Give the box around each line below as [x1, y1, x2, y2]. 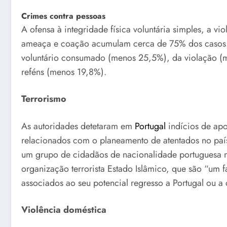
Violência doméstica [21, 203, 106, 217]
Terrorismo [21, 92, 66, 106]
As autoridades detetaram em [21, 119, 135, 133]
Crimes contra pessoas [21, 10, 105, 22]
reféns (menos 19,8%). [21, 65, 106, 79]
